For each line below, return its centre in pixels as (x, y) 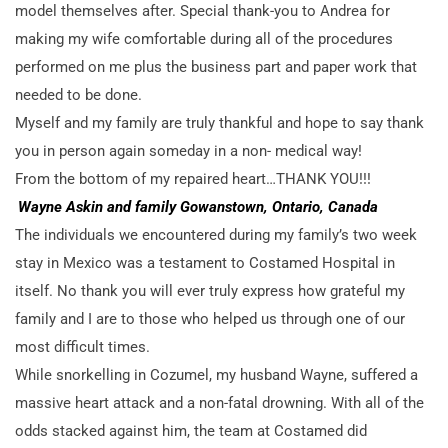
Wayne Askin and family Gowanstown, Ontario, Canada (198, 206)
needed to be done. (78, 94)
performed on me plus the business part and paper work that (216, 66)
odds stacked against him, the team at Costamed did (191, 430)
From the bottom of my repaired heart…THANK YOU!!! (193, 178)
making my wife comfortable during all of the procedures (204, 38)
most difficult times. (82, 346)
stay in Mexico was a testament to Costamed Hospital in (205, 262)
